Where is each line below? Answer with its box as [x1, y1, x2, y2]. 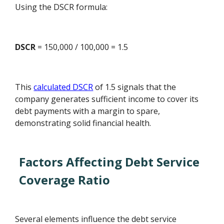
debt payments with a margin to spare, [15, 105, 160, 116]
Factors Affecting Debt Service [19, 153, 200, 170]
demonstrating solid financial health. [15, 117, 151, 128]
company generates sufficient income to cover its [15, 93, 199, 104]
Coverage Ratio [19, 171, 110, 188]
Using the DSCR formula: [15, 1, 108, 12]
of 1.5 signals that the [93, 81, 176, 92]
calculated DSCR [33, 81, 93, 92]
